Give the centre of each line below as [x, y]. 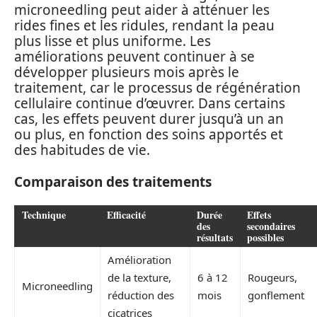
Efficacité [126, 215]
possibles [265, 237]
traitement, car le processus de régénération [157, 88]
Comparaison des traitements [113, 181]
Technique [44, 215]
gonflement [276, 295]
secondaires [271, 226]
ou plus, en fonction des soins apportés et [149, 134]
